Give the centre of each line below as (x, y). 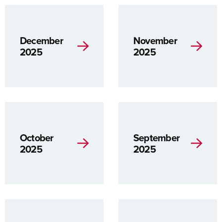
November (155, 40)
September (157, 138)
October (37, 138)
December (41, 40)
